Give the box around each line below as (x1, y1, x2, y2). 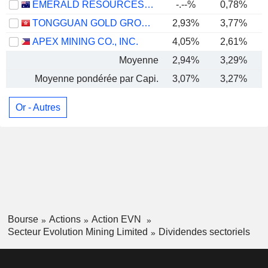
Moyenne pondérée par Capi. (35, 74, 159, 84)
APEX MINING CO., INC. (32, 36, 138, 47)
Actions (48, 214, 81, 225)
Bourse (7, 214, 38, 225)
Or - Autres (16, 102, 60, 112)
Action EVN (91, 214, 144, 225)
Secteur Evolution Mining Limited (7, 226, 148, 237)
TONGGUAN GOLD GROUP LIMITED (141, 18, 151, 28)
